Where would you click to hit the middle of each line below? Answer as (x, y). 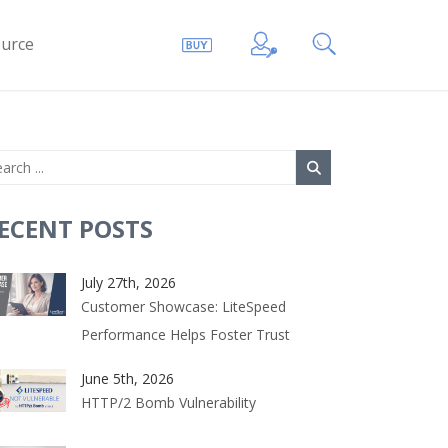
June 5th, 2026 (127, 378)
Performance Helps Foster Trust (185, 334)
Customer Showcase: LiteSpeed (183, 306)
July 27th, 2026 (128, 282)
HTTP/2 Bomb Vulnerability (168, 402)
